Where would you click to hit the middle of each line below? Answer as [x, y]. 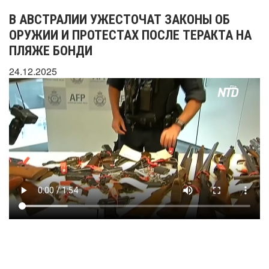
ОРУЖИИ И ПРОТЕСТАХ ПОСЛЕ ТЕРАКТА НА [130, 35]
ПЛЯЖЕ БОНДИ [51, 51]
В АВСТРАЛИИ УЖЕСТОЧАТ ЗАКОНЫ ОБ [119, 20]
